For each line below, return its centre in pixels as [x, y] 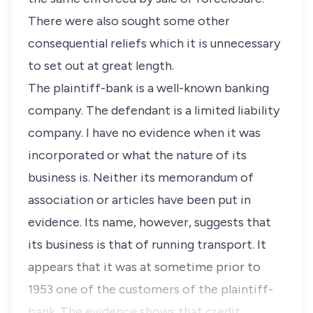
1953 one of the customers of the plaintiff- [151, 289]
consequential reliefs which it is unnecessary [154, 43]
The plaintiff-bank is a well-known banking [148, 88]
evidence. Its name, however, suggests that [150, 222]
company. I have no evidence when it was [144, 133]
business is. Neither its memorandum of [141, 177]
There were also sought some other [129, 21]
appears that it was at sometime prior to [144, 267]
